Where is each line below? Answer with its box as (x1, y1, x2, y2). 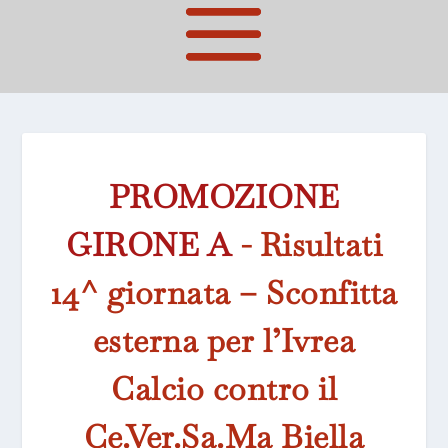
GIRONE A (66, 224, 231, 266)
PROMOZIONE (108, 176, 340, 218)
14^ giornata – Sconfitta (50, 272, 398, 314)
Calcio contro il (111, 368, 337, 410)
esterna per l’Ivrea (92, 320, 356, 362)
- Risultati (231, 224, 382, 266)
